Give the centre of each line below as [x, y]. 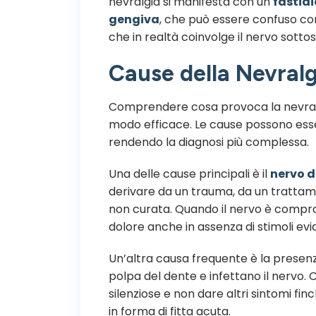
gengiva [134, 19]
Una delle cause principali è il [189, 174]
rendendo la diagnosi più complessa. [209, 142]
